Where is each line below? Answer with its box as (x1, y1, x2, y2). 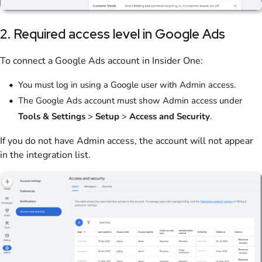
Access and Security (129, 111, 210, 123)
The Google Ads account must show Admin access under (18, 95, 242, 107)
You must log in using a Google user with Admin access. (18, 79, 236, 91)
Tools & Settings (18, 111, 85, 123)
